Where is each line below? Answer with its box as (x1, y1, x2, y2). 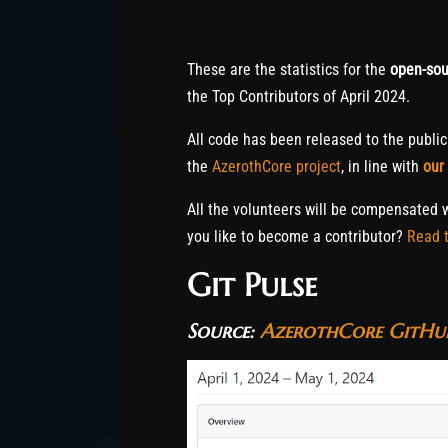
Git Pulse (187, 264, 317, 305)
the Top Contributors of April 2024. (187, 86, 410, 106)
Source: (187, 318, 260, 344)
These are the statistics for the (187, 59, 390, 79)
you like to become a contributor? (187, 226, 407, 246)
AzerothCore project (212, 156, 341, 176)
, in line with (341, 156, 423, 176)
